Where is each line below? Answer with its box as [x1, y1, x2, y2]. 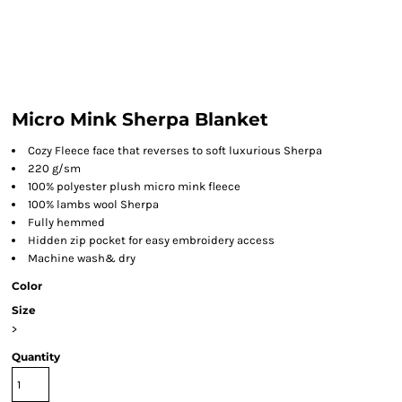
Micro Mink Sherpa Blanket [12, 109, 268, 130]
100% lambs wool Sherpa [28, 197, 159, 211]
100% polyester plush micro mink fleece [28, 179, 240, 193]
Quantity [12, 350, 60, 363]
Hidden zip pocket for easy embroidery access [28, 233, 275, 247]
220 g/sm [28, 162, 81, 175]
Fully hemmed [28, 215, 105, 229]
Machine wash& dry [28, 251, 135, 265]
